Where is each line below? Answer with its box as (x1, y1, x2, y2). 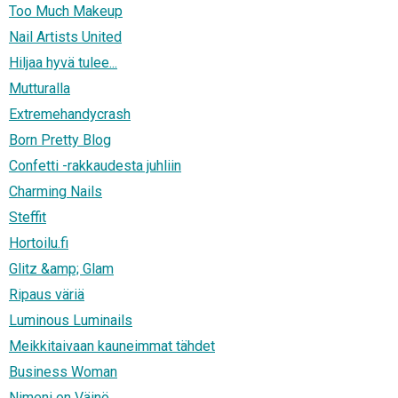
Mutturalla (9, 80, 70, 98)
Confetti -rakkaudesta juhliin (9, 157, 181, 175)
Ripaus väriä (9, 286, 84, 304)
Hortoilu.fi (9, 235, 68, 252)
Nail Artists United (9, 28, 122, 46)
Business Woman (9, 363, 117, 381)
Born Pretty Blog (9, 131, 111, 149)
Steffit (9, 209, 46, 227)
